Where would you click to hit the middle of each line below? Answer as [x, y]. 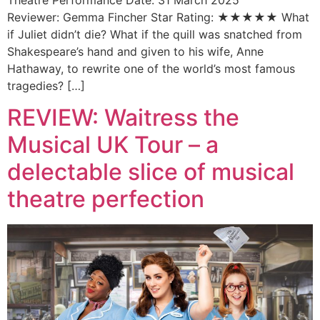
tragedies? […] [46, 85]
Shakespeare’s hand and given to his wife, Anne [135, 51]
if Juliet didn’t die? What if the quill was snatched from [155, 34]
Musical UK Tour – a [113, 145]
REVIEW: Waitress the [123, 118]
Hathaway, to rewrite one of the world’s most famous [151, 68]
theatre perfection [106, 199]
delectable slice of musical [151, 172]
